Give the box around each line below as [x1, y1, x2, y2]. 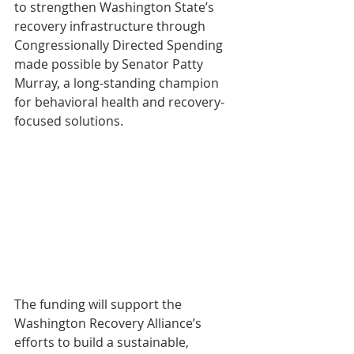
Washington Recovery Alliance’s [14, 314, 205, 332]
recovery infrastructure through [14, 17, 209, 35]
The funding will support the [14, 295, 185, 313]
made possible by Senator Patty [14, 55, 206, 73]
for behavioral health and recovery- [14, 93, 224, 111]
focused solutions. [14, 112, 126, 130]
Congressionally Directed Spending [14, 36, 226, 54]
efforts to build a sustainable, [14, 333, 192, 351]
